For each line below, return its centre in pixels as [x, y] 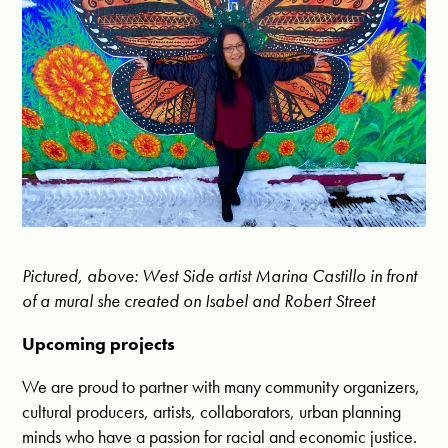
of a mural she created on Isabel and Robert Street [199, 300]
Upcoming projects [99, 343]
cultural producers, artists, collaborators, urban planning [212, 411]
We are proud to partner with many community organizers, [221, 386]
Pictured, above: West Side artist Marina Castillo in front [220, 275]
